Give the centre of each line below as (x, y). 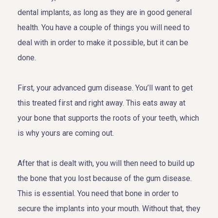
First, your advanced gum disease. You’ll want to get (105, 88)
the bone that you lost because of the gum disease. (105, 178)
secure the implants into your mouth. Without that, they (109, 208)
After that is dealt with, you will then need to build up (106, 163)
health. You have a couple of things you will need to (104, 27)
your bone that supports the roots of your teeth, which (108, 118)
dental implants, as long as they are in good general (105, 12)
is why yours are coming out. (66, 133)
